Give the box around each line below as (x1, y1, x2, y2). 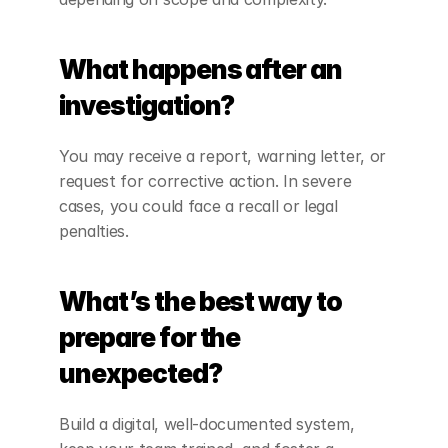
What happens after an (59, 54, 343, 86)
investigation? (59, 90, 235, 122)
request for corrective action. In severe (59, 171, 352, 192)
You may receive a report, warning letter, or (59, 146, 386, 167)
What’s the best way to (59, 286, 343, 318)
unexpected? (59, 358, 222, 390)
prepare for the (59, 322, 241, 354)
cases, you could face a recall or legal (59, 196, 338, 217)
